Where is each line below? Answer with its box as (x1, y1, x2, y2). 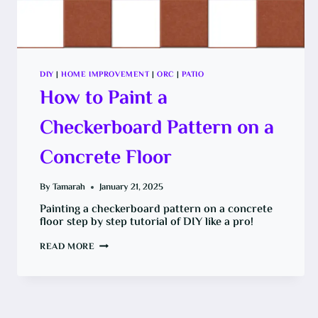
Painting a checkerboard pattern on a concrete (40, 200, 273, 219)
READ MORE (40, 240, 95, 255)
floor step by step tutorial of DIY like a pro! (40, 213, 253, 231)
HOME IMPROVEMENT (61, 69, 150, 82)
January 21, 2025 (99, 180, 164, 194)
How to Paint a (40, 82, 168, 114)
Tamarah (53, 180, 86, 194)
